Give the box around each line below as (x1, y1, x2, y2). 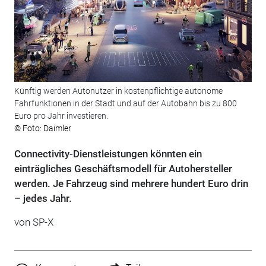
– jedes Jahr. (14, 192, 72, 205)
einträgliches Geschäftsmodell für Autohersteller (14, 163, 232, 175)
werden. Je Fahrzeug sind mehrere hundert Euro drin (14, 178, 248, 190)
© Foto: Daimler (14, 123, 71, 134)
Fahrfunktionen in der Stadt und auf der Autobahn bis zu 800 (14, 99, 237, 109)
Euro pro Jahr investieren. (14, 111, 108, 121)
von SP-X (14, 216, 53, 229)
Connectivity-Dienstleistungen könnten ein (14, 148, 202, 160)
